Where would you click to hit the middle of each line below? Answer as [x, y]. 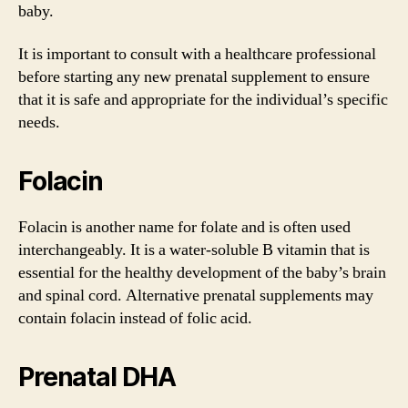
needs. [39, 122]
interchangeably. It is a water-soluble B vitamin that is [194, 250]
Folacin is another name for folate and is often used [184, 227]
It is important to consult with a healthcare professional [197, 54]
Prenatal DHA [97, 377]
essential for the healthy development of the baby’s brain [202, 273]
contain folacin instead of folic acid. [135, 318]
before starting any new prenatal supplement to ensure [194, 77]
